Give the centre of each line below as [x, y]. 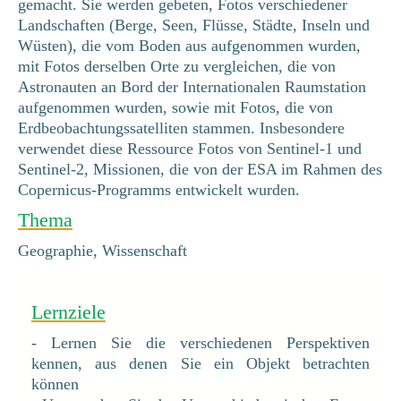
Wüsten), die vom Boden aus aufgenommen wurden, [189, 45]
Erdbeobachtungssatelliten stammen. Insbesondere [181, 128]
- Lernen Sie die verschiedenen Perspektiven [200, 342]
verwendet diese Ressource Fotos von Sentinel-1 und [190, 148]
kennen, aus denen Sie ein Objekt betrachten [200, 363]
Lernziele [68, 311]
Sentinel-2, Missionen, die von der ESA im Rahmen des [200, 169]
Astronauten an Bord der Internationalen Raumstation [192, 86]
